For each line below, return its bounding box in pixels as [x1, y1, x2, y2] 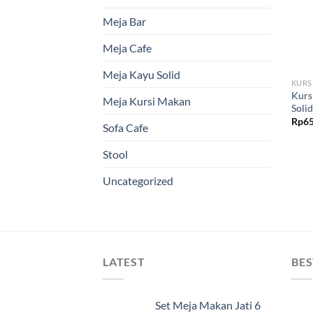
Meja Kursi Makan [103, 94, 191, 108]
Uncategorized [103, 174, 173, 188]
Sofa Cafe [103, 121, 148, 135]
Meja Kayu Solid [103, 68, 180, 82]
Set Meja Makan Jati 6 [155, 298, 261, 312]
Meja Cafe [103, 41, 152, 55]
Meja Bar [103, 15, 146, 29]
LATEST [103, 255, 145, 269]
